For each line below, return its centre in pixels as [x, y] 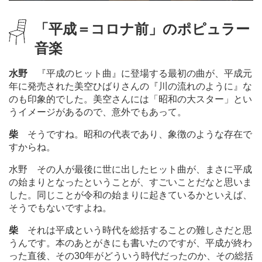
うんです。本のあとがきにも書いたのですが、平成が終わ [130, 243]
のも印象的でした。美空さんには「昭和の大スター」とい [130, 99]
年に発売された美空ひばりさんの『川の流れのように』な [130, 86]
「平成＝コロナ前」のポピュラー [142, 29]
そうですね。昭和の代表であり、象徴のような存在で [135, 134]
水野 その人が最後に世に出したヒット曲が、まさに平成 [130, 169]
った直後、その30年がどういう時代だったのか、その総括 [131, 256]
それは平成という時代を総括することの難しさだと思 [135, 230]
